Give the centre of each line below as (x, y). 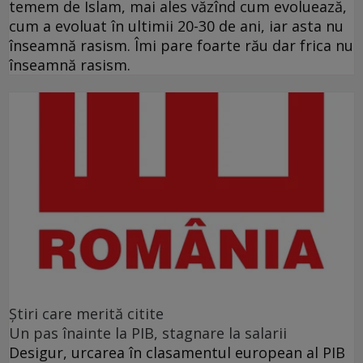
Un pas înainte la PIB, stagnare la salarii (148, 333)
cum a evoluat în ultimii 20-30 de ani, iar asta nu (176, 26)
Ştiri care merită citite (86, 313)
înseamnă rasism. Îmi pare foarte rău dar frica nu (181, 46)
